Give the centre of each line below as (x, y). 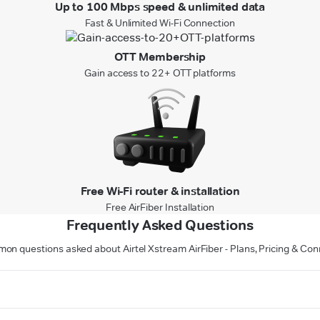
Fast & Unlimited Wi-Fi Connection (160, 22)
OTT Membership (160, 56)
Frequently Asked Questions (160, 225)
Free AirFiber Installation (160, 207)
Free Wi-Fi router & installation (160, 191)
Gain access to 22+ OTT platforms (160, 72)
